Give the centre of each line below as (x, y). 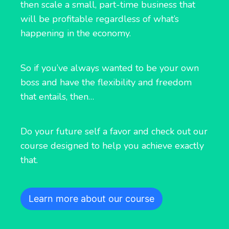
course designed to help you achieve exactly (112, 145)
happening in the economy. (76, 33)
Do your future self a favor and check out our (114, 131)
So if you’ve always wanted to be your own (110, 68)
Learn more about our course (91, 198)
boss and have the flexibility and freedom (106, 82)
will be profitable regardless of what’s (100, 19)
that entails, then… (57, 96)
